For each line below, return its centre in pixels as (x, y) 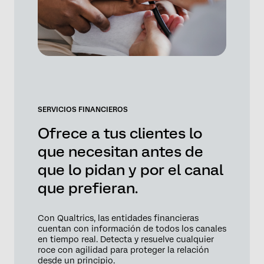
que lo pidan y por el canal (131, 170)
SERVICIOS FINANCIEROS (83, 110)
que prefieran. (88, 188)
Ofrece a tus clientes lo (120, 133)
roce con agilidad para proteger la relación (123, 250)
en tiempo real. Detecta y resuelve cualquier (126, 240)
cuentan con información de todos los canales (132, 229)
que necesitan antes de (121, 152)
